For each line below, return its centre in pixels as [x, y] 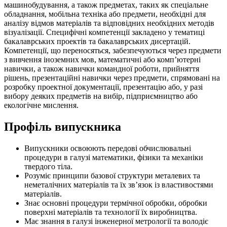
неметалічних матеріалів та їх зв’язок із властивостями [119, 184]
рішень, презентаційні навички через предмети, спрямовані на [112, 78]
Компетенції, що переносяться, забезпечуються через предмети [113, 50]
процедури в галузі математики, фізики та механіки [114, 157]
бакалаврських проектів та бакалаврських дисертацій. [97, 41]
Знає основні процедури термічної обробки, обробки [116, 203]
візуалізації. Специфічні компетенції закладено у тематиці [104, 32]
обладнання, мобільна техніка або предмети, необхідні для [105, 14]
